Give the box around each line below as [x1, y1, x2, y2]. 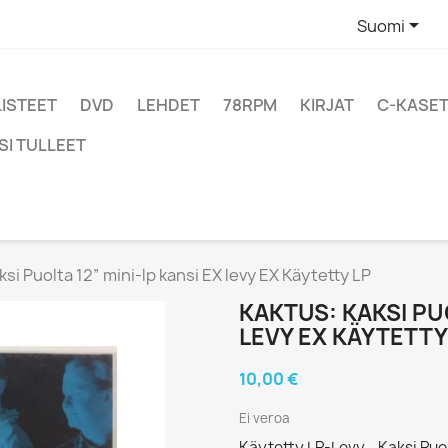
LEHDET [137, 94, 200, 116]
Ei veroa [239, 409, 290, 427]
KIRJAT [300, 94, 354, 116]
